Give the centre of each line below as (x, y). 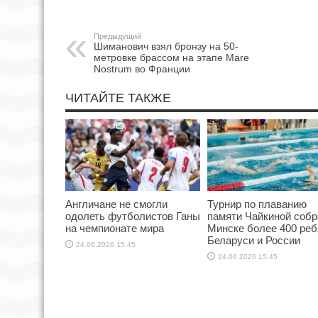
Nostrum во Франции (143, 69)
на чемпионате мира (115, 229)
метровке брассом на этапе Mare (171, 58)
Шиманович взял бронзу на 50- (166, 46)
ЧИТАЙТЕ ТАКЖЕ (118, 98)
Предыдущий (117, 37)
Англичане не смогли (116, 204)
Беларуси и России (254, 241)
